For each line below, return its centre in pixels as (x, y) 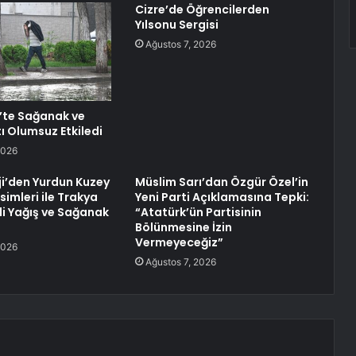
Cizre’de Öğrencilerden (202, 10)
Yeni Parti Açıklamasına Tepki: (222, 197)
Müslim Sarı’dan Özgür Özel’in (221, 182)
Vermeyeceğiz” (179, 243)
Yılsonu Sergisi (176, 25)
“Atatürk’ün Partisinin (198, 213)
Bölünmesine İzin (183, 228)
